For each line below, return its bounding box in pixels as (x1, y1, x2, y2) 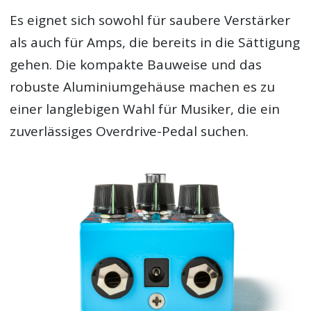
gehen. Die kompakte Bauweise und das (10, 56, 262, 74)
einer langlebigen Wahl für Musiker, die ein (10, 100, 280, 119)
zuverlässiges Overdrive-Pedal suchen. (10, 122, 249, 141)
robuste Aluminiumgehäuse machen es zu (10, 78, 276, 96)
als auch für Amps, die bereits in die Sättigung (10, 33, 301, 52)
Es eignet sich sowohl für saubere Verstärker (10, 11, 291, 30)
